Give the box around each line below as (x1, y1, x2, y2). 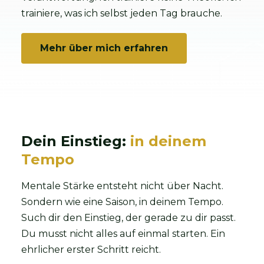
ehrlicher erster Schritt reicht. (21, 243, 161, 255)
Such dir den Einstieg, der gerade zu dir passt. (21, 212, 236, 223)
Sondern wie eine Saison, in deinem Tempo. (21, 196, 223, 207)
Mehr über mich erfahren (40, 42, 168, 54)
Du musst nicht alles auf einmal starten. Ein (21, 227, 225, 239)
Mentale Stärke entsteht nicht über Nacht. (21, 180, 223, 192)
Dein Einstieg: (21, 132, 130, 150)
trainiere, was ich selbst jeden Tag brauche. (21, 7, 222, 19)
